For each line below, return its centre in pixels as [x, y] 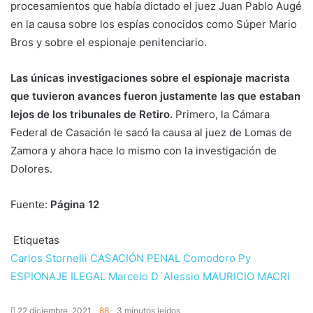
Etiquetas [35, 240]
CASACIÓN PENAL [135, 258]
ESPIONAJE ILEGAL [58, 276]
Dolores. [31, 168]
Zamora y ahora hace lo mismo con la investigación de [144, 150]
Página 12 [75, 204]
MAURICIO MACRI [246, 276]
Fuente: [30, 204]
